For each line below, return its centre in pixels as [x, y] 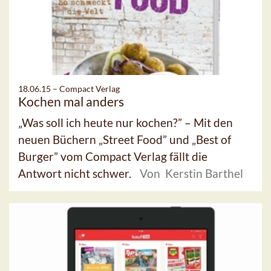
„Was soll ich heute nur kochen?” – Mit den [126, 122]
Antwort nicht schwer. [76, 173]
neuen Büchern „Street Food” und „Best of [125, 139]
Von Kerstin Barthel [191, 173]
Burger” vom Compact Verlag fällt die [113, 156]
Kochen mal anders [71, 101]
